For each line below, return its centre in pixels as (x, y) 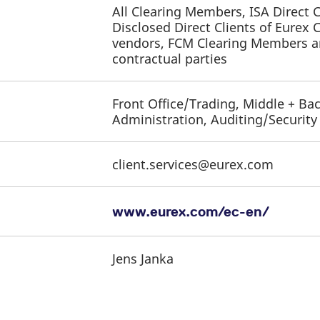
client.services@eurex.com (193, 164)
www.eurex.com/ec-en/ (191, 211)
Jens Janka (143, 259)
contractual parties (170, 59)
